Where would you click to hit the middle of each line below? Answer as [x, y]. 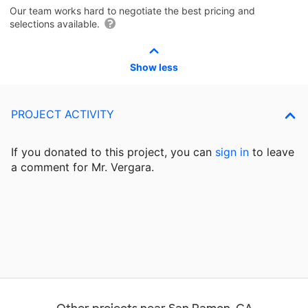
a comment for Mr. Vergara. [82, 167]
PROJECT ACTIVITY [63, 114]
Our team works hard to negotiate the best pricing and [132, 10]
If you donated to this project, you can [113, 152]
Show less [154, 67]
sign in [232, 152]
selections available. [56, 23]
